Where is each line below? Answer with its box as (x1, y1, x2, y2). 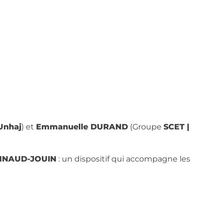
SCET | (163, 122, 190, 131)
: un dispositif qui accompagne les (56, 154, 191, 163)
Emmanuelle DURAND (36, 122, 128, 131)
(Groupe (128, 122, 164, 131)
